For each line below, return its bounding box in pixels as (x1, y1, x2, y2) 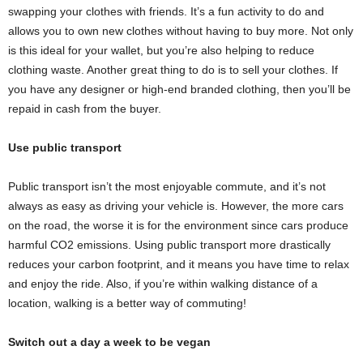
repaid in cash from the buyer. (8, 101, 161, 115)
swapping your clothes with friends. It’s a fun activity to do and (8, 4, 324, 18)
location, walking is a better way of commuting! (8, 296, 246, 310)
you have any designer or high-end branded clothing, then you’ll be (8, 82, 351, 96)
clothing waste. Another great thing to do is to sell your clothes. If (8, 62, 338, 76)
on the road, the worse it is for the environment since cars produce (8, 218, 348, 232)
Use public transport (8, 140, 122, 154)
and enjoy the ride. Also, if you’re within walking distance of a (8, 276, 318, 290)
